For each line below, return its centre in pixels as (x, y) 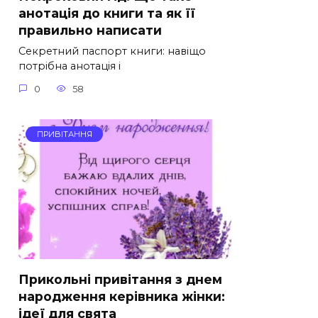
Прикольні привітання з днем (120, 279)
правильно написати (90, 31)
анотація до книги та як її (107, 13)
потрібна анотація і (70, 66)
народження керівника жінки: (122, 296)
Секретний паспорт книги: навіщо (112, 51)
